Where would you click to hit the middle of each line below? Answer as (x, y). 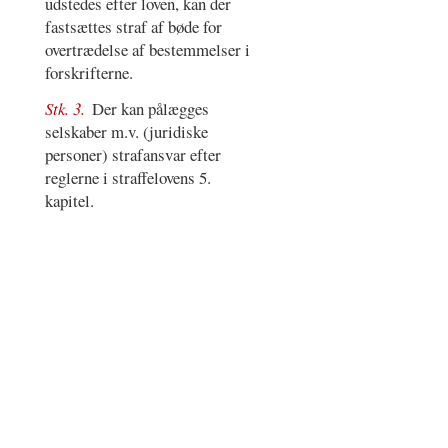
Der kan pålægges (151, 109)
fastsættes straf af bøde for (133, 26)
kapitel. (69, 201)
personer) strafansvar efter (132, 155)
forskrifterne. (88, 72)
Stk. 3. (66, 109)
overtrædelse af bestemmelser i (147, 49)
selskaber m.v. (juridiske (126, 132)
